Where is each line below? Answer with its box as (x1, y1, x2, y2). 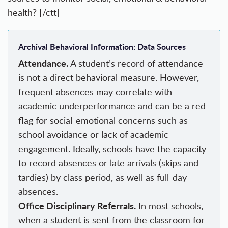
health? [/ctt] (8, 6, 60, 19)
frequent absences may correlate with (18, 85, 172, 98)
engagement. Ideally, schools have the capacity (18, 142, 206, 155)
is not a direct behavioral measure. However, (18, 71, 199, 84)
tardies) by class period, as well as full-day (18, 171, 187, 184)
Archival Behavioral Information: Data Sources (18, 41, 186, 53)
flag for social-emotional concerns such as (18, 114, 188, 127)
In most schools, (136, 199, 203, 212)
